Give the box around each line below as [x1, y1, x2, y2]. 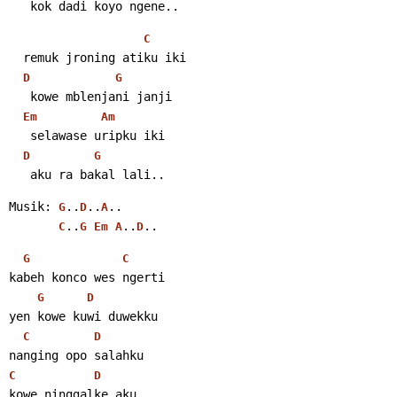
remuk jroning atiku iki [23, 50, 186, 65]
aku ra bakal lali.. [30, 167, 165, 182]
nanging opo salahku [9, 347, 144, 362]
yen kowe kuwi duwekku [9, 308, 158, 323]
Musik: [9, 198, 58, 214]
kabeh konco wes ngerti [9, 269, 165, 284]
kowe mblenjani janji [30, 89, 172, 104]
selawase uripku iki [30, 128, 165, 143]
